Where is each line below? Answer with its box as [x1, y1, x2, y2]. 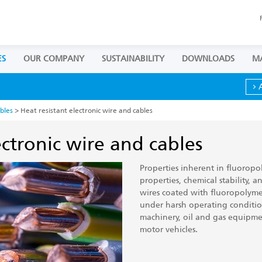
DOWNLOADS [182, 54, 235, 64]
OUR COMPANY [23, 54, 84, 64]
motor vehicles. [140, 225, 198, 234]
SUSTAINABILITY [102, 54, 164, 64]
